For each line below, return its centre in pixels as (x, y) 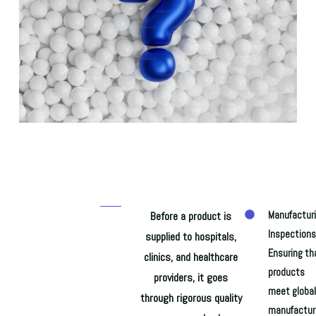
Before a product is (191, 217)
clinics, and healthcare (191, 257)
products (286, 273)
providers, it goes (191, 278)
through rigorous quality (191, 298)
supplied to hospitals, (191, 237)
